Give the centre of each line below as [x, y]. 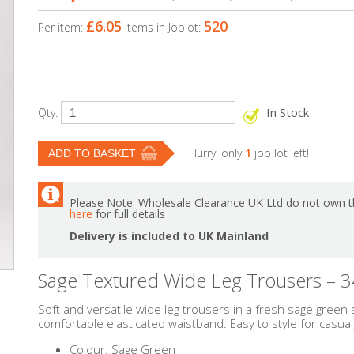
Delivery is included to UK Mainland [169, 236]
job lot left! [280, 153]
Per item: [62, 27]
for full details [129, 214]
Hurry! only [217, 153]
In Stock [288, 112]
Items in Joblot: [164, 27]
